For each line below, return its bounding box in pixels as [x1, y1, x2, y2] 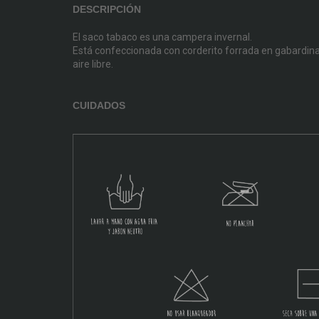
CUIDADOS [73, 100, 125, 111]
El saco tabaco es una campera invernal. [73, 31, 254, 43]
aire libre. [73, 58, 113, 70]
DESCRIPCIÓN [73, 4, 141, 15]
